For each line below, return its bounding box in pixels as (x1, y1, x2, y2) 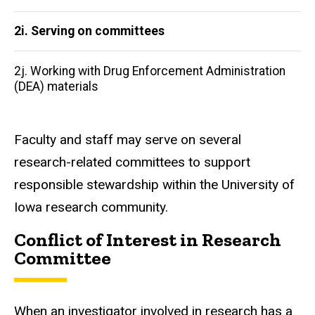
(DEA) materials (14, 79, 98, 94)
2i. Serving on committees (14, 24, 165, 39)
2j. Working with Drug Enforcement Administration (14, 63, 285, 78)
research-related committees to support (14, 153, 250, 170)
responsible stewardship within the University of (14, 176, 295, 193)
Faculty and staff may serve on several (14, 131, 241, 148)
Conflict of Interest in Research (14, 228, 281, 251)
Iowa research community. (14, 198, 168, 215)
